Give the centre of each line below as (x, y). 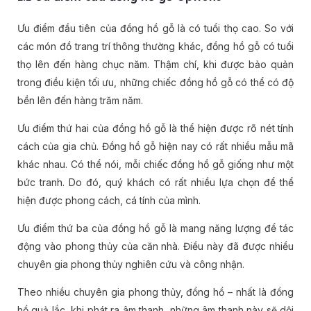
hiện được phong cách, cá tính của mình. (109, 201)
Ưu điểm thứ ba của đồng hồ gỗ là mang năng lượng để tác (155, 228)
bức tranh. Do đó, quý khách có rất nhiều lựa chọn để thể (155, 183)
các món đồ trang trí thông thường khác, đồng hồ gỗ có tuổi (155, 47)
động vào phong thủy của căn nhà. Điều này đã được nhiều (155, 246)
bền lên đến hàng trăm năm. (80, 101)
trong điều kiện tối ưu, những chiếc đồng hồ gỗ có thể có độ (155, 83)
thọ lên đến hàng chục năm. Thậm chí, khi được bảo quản (155, 65)
